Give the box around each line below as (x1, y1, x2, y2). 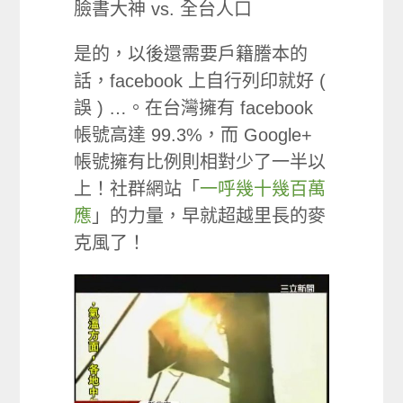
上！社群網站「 (74, 179, 201, 200)
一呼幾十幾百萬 (200, 179, 327, 200)
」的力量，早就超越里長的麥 (92, 206, 327, 227)
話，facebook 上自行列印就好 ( (74, 71, 327, 92)
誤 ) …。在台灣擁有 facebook (74, 98, 314, 119)
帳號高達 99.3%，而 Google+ (74, 125, 313, 146)
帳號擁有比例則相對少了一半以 (74, 152, 327, 173)
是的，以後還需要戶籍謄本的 (74, 44, 309, 65)
